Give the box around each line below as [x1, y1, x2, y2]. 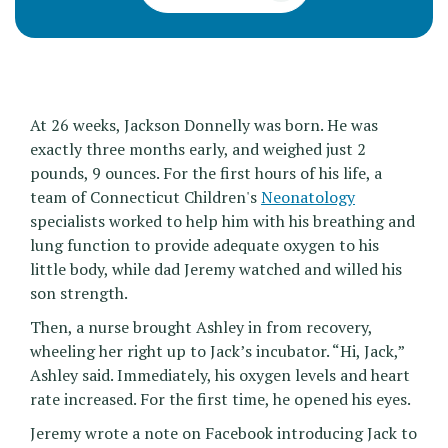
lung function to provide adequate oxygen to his [30, 234, 379, 257]
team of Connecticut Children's [30, 186, 261, 209]
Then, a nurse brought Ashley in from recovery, [30, 316, 372, 339]
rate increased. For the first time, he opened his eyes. [30, 388, 411, 411]
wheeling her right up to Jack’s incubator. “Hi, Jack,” [30, 340, 404, 363]
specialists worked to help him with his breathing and [30, 210, 415, 233]
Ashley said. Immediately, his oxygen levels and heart [30, 364, 410, 387]
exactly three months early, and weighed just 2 [30, 138, 366, 161]
